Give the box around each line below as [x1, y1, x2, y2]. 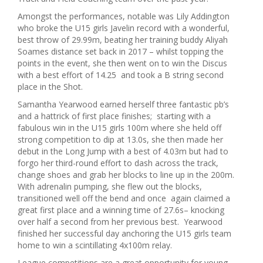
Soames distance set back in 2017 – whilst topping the [18, 46, 224, 57]
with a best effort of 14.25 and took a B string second [18, 69, 224, 80]
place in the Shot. [18, 81, 83, 92]
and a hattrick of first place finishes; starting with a [18, 110, 211, 122]
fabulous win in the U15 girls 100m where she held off [18, 122, 221, 133]
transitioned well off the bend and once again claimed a [18, 193, 230, 204]
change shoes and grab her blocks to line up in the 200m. [18, 169, 237, 180]
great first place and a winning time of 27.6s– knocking [18, 204, 224, 215]
